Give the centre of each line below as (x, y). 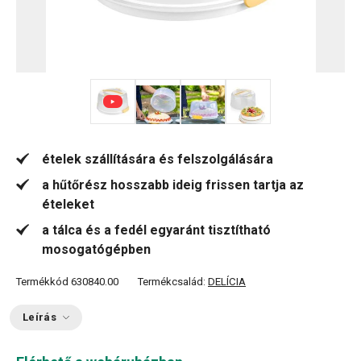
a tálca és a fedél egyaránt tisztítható (156, 230)
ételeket (68, 204)
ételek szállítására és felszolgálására (158, 159)
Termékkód (42, 282)
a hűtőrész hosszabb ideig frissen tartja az (173, 185)
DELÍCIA (227, 282)
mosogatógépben (96, 249)
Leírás (39, 317)
